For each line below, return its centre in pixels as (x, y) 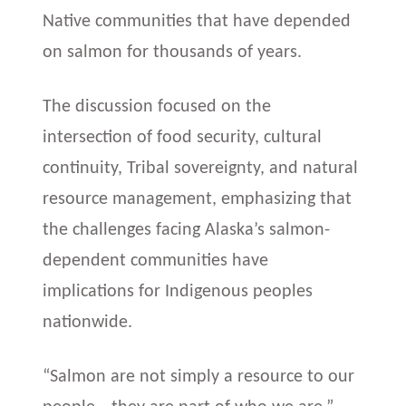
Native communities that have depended (197, 21)
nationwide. (90, 322)
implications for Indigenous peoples (178, 291)
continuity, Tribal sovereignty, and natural (201, 168)
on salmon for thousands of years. (175, 52)
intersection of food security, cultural (183, 137)
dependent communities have (156, 261)
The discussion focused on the (157, 106)
